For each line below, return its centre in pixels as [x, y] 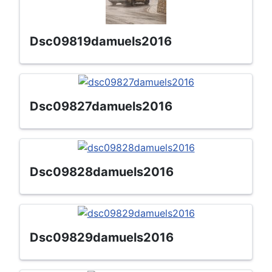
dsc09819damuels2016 [105, 41]
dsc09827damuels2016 [106, 107]
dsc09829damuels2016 [106, 237]
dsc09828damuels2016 [106, 172]
